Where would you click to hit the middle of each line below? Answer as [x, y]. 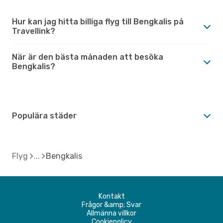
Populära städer [44, 115]
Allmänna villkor [111, 213]
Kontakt [111, 196]
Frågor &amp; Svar [111, 205]
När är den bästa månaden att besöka [88, 57]
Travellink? [34, 31]
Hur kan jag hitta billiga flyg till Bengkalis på [98, 21]
